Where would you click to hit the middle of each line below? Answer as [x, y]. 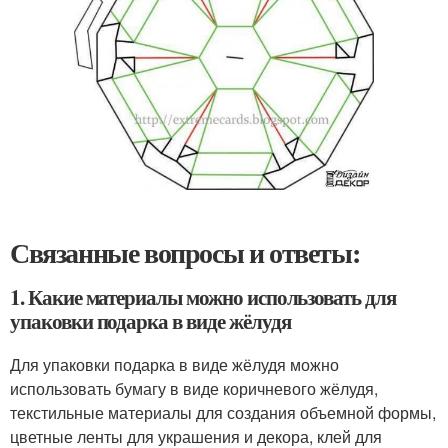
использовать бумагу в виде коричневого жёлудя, [194, 388]
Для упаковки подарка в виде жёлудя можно [174, 364]
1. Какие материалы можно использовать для [203, 296]
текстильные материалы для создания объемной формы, [223, 412]
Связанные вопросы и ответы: [185, 252]
